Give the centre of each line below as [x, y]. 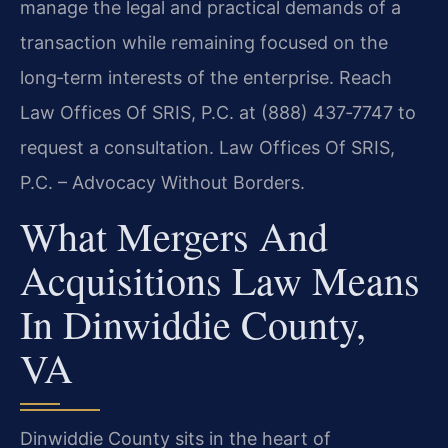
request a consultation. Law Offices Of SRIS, [207, 147]
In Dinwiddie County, [193, 324]
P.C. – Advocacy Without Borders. [162, 182]
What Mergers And [174, 236]
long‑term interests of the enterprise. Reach [206, 77]
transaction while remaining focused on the [204, 42]
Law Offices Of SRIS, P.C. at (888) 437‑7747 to [218, 112]
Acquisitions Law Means [220, 280]
